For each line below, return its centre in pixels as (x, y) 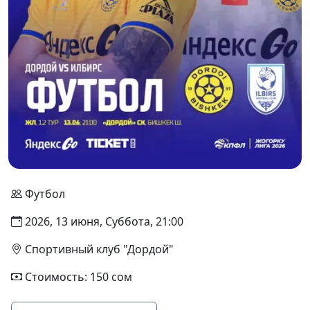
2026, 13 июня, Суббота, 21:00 (104, 221)
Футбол (45, 194)
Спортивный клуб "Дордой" (99, 249)
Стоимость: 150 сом (79, 277)
